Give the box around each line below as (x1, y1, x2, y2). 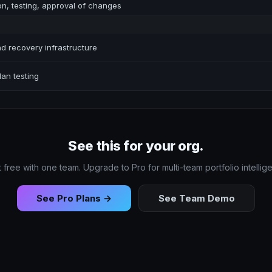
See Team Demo (158, 192, 235, 204)
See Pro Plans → (36, 192, 112, 204)
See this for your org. (68, 137, 204, 154)
